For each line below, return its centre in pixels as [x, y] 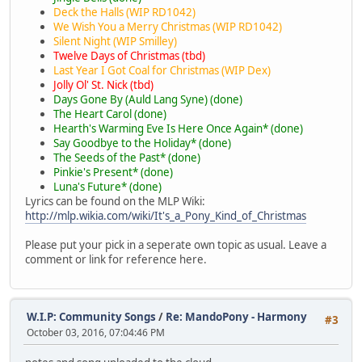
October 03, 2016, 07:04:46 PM [96, 332]
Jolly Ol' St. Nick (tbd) [103, 85]
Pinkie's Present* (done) [113, 173]
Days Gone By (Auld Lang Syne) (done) [148, 100]
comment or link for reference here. [116, 260]
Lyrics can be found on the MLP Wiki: [115, 202]
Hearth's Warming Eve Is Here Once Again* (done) [178, 129]
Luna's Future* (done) [107, 187]
